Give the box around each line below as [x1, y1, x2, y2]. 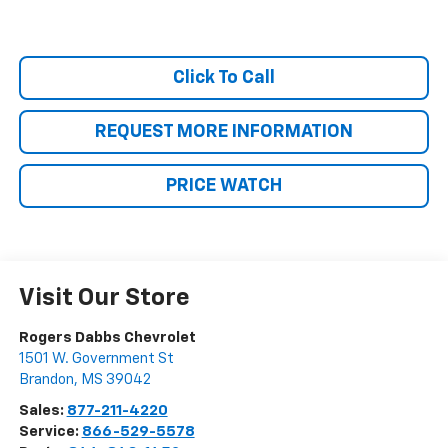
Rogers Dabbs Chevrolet [18, 330, 196, 346]
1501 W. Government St [18, 351, 174, 367]
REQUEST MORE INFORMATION [95, 123, 353, 142]
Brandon [18, 372, 74, 388]
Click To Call [173, 69, 275, 88]
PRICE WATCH [166, 177, 282, 196]
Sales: [18, 403, 67, 419]
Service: [18, 424, 82, 440]
